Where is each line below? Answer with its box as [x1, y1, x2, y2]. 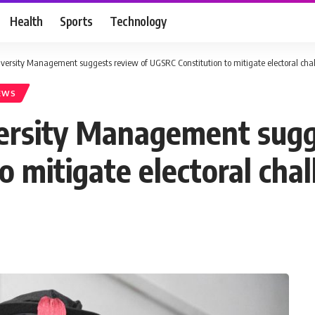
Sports [60, 13, 94, 29]
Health [10, 13, 44, 29]
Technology [110, 13, 167, 29]
